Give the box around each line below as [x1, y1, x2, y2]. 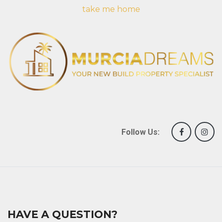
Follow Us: [121, 127, 160, 137]
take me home [82, 4, 140, 14]
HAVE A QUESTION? [7, 208, 117, 221]
